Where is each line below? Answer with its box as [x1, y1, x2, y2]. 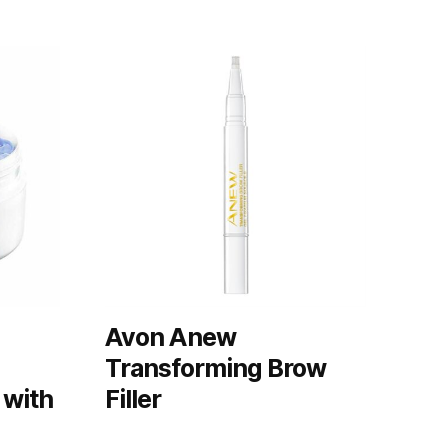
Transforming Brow [105, 352, 326, 383]
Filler [105, 383, 161, 414]
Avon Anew [105, 321, 236, 352]
